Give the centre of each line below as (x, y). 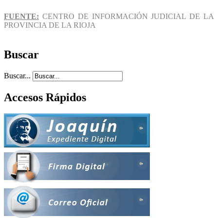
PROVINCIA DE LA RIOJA (50, 25)
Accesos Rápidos (45, 97)
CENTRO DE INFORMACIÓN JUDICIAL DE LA (127, 16)
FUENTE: (21, 16)
